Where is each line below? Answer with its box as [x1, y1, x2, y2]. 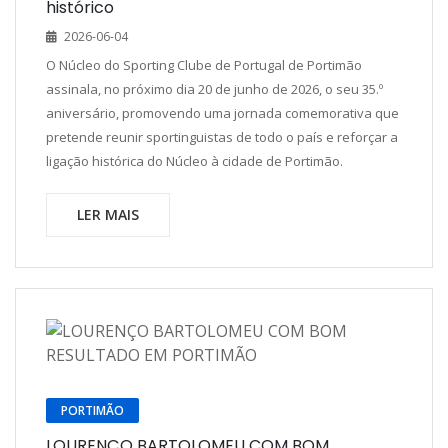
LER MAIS [77, 205, 139, 224]
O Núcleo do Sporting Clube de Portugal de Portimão [46, 56, 362, 74]
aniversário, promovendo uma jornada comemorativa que [46, 104, 399, 122]
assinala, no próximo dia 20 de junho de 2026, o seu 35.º [46, 80, 383, 98]
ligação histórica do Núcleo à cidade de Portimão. [46, 152, 343, 170]
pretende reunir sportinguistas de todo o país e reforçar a [46, 128, 398, 146]
